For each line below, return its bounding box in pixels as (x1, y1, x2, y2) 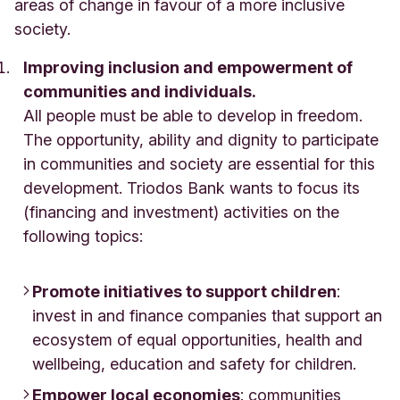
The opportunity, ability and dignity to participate (23, 129, 379, 149)
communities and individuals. (23, 81, 256, 101)
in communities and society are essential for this (23, 154, 375, 173)
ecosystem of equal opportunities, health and (32, 329, 362, 349)
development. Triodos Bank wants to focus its (23, 178, 360, 197)
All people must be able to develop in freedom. (23, 105, 362, 125)
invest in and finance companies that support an (32, 305, 382, 325)
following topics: (23, 226, 143, 246)
